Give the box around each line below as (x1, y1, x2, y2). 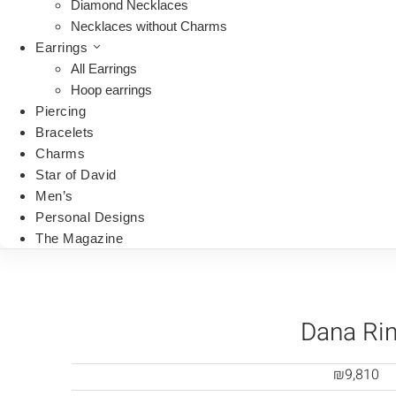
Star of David (35, 167, 117, 182)
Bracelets (35, 125, 95, 140)
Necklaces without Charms (71, 19, 227, 34)
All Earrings (71, 61, 137, 76)
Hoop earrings (71, 82, 152, 97)
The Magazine (35, 231, 123, 246)
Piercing (35, 103, 86, 118)
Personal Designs (35, 209, 145, 225)
